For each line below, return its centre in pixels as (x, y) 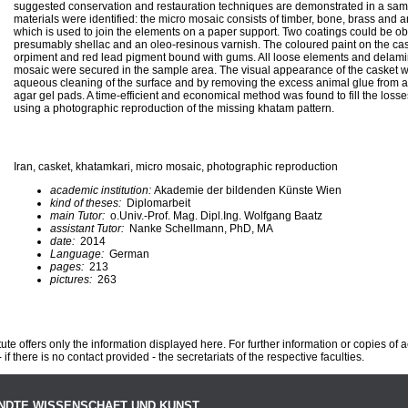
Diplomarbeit (157, 203)
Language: (80, 254)
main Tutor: (79, 215)
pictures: (72, 279)
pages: (68, 266)
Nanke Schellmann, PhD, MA (201, 228)
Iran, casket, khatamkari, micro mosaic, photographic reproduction (176, 166)
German (129, 254)
